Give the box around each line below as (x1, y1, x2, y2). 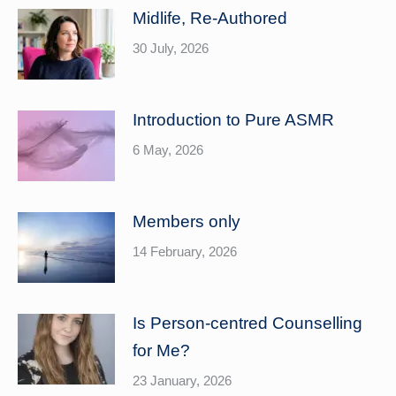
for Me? (133, 341, 190, 360)
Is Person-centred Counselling (133, 314, 362, 332)
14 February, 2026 (133, 244, 237, 259)
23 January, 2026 (133, 373, 232, 388)
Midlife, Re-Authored (133, 9, 287, 27)
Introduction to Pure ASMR (133, 110, 334, 129)
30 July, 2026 (133, 41, 209, 56)
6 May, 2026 (133, 142, 203, 157)
